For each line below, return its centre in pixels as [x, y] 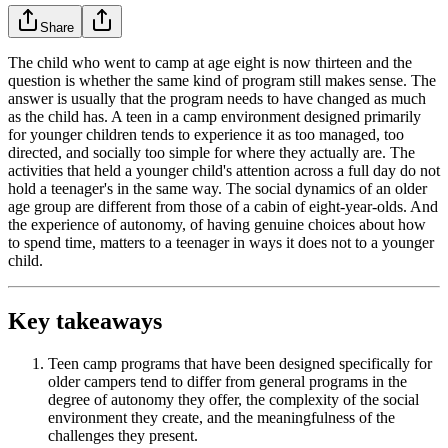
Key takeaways [85, 321]
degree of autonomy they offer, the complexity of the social [233, 400]
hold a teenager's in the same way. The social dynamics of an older [217, 189]
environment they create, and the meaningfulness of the [221, 418]
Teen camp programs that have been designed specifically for [240, 364]
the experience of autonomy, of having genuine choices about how [217, 225]
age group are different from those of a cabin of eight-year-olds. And [223, 207]
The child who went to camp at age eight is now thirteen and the [210, 63]
